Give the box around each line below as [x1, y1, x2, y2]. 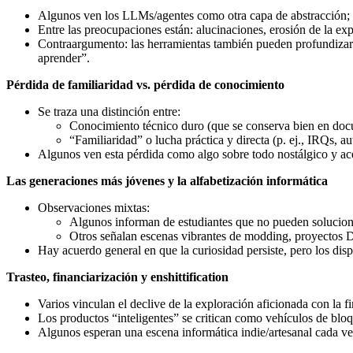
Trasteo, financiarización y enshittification [6, 269, 229, 284]
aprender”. [38, 50, 90, 65]
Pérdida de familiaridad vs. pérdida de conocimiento [6, 77, 284, 91]
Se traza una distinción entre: [38, 104, 180, 118]
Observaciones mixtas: [38, 200, 150, 214]
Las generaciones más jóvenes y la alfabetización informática [6, 173, 328, 188]
